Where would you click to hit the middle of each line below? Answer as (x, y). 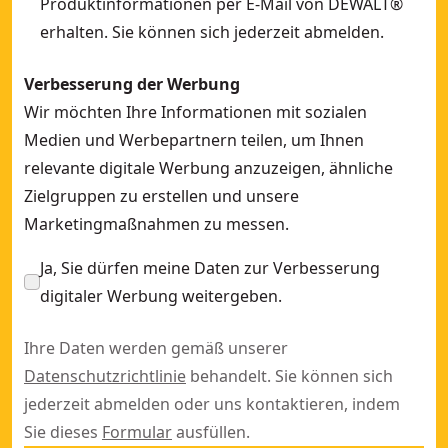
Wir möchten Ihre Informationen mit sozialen (195, 112)
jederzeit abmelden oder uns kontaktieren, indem (212, 404)
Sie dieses (63, 432)
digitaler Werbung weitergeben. (161, 296)
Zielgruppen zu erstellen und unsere (161, 196)
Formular (137, 432)
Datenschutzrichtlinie (105, 376)
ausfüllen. (211, 432)
